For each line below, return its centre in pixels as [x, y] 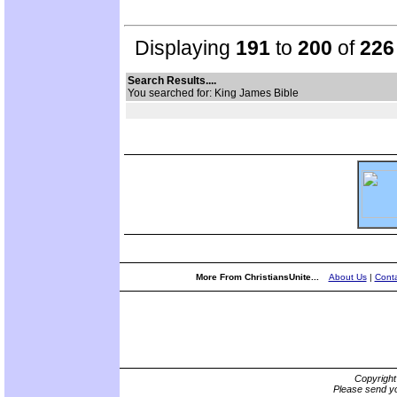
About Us [347, 277]
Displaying [180, 47]
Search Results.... [172, 80]
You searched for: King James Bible [217, 93]
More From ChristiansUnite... [258, 277]
